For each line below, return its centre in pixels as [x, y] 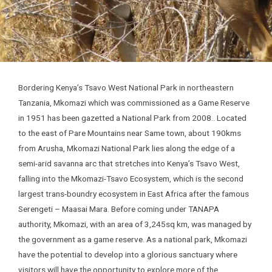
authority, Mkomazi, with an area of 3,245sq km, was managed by [135, 224]
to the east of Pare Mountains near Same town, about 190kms [130, 133]
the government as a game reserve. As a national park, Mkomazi [133, 239]
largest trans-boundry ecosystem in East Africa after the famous [134, 194]
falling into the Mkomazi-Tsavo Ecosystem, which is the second [131, 178]
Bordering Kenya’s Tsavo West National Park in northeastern [126, 87]
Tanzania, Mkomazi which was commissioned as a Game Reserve [134, 103]
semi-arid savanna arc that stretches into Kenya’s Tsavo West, [129, 163]
